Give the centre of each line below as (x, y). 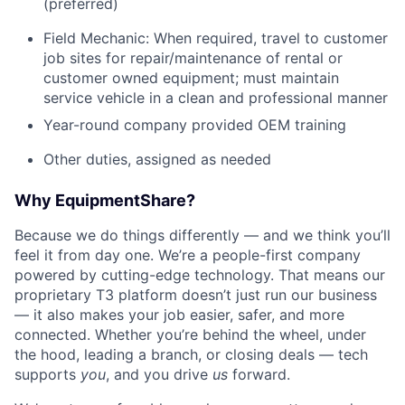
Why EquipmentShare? (105, 201)
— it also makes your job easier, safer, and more (179, 315)
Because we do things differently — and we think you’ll (202, 235)
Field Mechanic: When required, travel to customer (216, 38)
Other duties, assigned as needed (157, 160)
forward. (259, 375)
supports (47, 375)
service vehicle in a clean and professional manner (216, 98)
